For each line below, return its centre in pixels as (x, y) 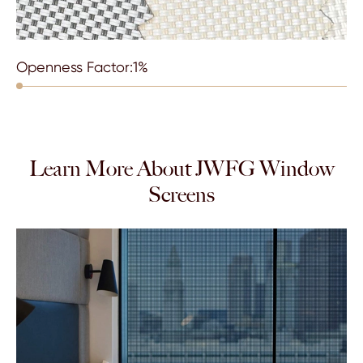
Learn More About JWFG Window (181, 168)
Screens (181, 194)
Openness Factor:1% (82, 66)
